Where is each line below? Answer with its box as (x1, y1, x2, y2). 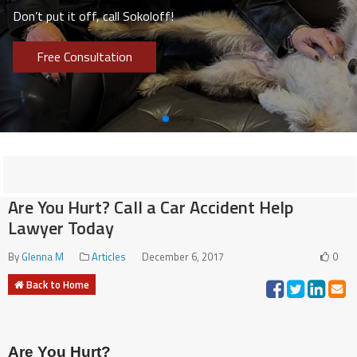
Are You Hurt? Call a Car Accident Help (8, 193, 293, 221)
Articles (92, 248, 126, 265)
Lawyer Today (8, 214, 114, 241)
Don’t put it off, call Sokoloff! (13, 6, 174, 25)
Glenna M (22, 248, 64, 265)
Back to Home (26, 276, 89, 292)
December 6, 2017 (142, 248, 224, 265)
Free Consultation (37, 46, 132, 66)
